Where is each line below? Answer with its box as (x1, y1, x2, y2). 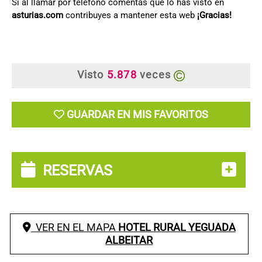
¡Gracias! (197, 9, 232, 20)
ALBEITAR (105, 233, 153, 246)
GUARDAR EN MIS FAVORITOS (67, 108, 208, 120)
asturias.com (12, 9, 63, 20)
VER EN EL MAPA (30, 220, 118, 233)
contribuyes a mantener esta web (63, 9, 197, 20)
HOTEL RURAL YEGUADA (118, 220, 236, 233)
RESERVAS (36, 161, 112, 179)
